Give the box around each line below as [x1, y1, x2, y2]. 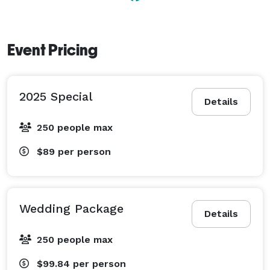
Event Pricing [7, 40, 98, 59]
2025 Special [19, 89, 93, 104]
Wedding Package [19, 201, 124, 216]
